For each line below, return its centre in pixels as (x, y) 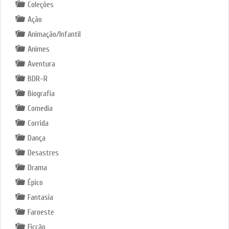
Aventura (41, 64)
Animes (38, 49)
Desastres (43, 153)
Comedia (40, 108)
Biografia (41, 93)
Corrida (38, 123)
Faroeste (41, 212)
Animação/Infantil (54, 34)
